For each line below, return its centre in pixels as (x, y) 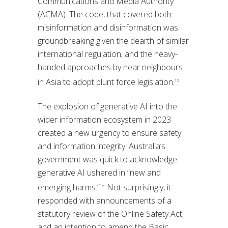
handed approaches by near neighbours (110, 67)
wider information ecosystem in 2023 (104, 119)
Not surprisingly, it (138, 188)
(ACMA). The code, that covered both (105, 14)
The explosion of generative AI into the (107, 106)
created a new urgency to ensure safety (109, 133)
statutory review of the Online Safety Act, (111, 214)
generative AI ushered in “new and (99, 172)
